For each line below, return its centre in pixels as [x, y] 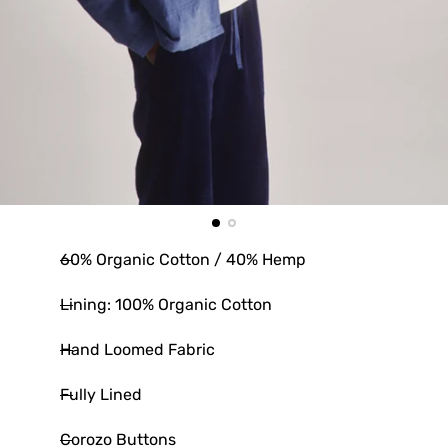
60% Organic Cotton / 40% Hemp [183, 259]
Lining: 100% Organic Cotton [166, 304]
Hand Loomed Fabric [137, 349]
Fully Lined [101, 394]
